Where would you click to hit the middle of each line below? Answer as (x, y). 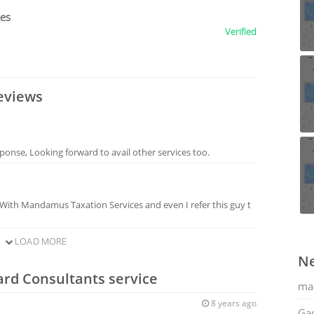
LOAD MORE (40, 241)
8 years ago (232, 303)
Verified (240, 32)
